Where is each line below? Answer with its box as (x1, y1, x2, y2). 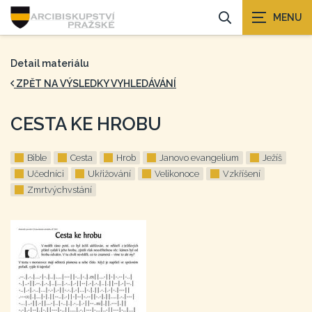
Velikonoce (155, 169, 199, 179)
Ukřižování (88, 169, 131, 179)
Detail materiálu (10, 58, 89, 69)
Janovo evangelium (159, 153, 239, 163)
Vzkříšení (223, 169, 260, 179)
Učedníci (27, 169, 64, 179)
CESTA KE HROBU (10, 114, 162, 134)
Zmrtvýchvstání (27, 185, 92, 195)
